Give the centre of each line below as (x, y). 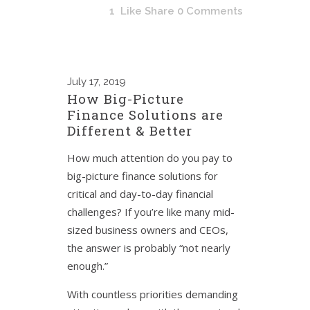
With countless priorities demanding (153, 294)
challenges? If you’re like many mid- (151, 212)
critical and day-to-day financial (140, 194)
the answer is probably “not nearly (149, 248)
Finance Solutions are (145, 115)
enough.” (88, 266)
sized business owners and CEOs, (148, 230)
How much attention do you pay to (150, 158)
